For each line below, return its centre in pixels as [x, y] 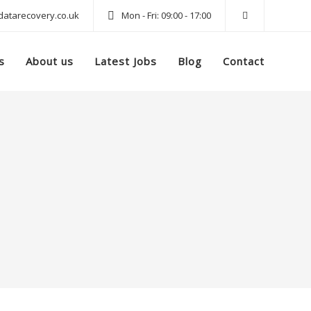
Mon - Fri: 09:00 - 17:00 [166, 15]
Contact [244, 61]
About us [50, 61]
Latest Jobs [126, 61]
